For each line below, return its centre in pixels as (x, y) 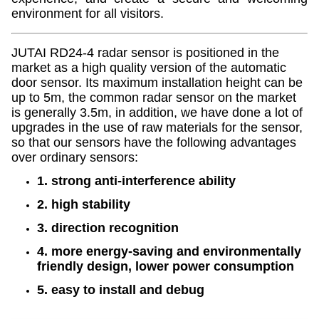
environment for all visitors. (88, 14)
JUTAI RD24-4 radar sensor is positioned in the (145, 53)
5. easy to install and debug (121, 290)
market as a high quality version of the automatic (149, 68)
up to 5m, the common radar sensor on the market (154, 98)
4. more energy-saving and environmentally (169, 251)
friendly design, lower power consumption (166, 266)
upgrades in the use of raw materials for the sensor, (157, 127)
